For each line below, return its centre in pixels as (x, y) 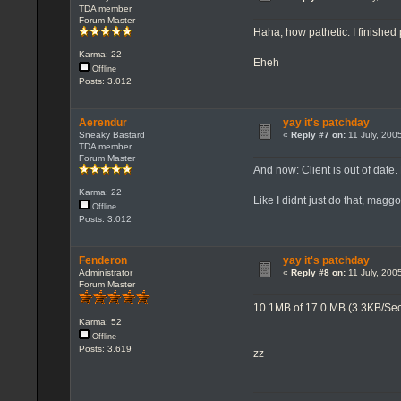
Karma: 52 (100, 322)
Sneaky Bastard (111, 134)
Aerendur (102, 122)
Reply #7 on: (318, 134)
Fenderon (102, 260)
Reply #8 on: (318, 272)
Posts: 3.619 (105, 349)
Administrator (105, 272)
